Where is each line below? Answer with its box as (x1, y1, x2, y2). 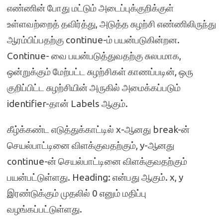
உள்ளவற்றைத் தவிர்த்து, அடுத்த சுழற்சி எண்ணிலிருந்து (7, 18, 216, 29)
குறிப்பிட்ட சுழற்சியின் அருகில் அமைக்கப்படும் (7, 82, 181, 93)
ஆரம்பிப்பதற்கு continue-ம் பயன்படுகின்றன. (7, 34, 180, 45)
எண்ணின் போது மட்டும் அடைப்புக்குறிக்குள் (7, 2, 174, 13)
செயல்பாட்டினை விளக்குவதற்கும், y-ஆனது (7, 140, 174, 151)
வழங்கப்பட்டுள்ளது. (7, 204, 82, 215)
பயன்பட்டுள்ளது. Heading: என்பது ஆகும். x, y (7, 172, 183, 183)
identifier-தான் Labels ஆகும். (7, 98, 128, 109)
